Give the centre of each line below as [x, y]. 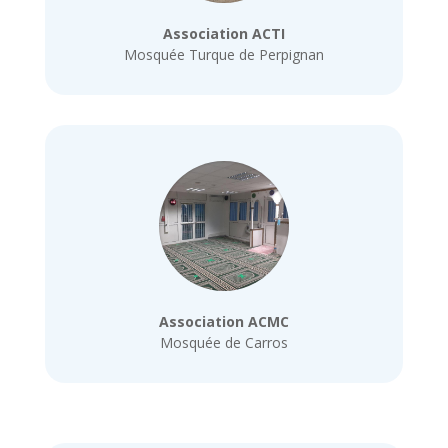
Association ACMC [223, 321]
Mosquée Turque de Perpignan [223, 55]
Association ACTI [223, 34]
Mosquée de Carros [223, 342]
